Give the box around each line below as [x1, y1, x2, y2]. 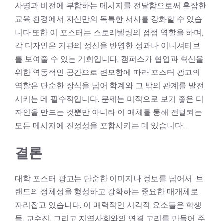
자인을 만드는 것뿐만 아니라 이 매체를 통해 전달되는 [15, 107, 202, 117]
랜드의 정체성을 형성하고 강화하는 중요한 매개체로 [15, 186, 198, 196]
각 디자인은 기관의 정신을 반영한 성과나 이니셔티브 [15, 40, 200, 50]
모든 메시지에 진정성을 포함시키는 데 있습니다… [15, 120, 188, 130]
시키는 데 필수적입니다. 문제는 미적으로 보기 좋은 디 [15, 94, 204, 104]
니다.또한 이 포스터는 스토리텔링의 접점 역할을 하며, [15, 27, 203, 37]
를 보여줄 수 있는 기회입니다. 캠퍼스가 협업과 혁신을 [15, 54, 204, 64]
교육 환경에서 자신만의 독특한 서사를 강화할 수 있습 [15, 14, 202, 24]
